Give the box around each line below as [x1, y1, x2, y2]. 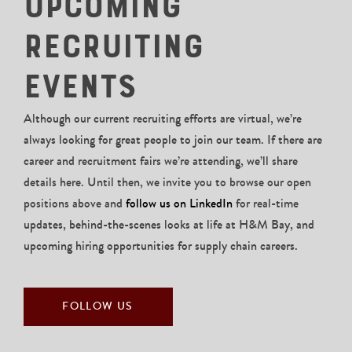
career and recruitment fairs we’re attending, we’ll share [24, 151, 298, 170]
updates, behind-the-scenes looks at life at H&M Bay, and [24, 214, 314, 233]
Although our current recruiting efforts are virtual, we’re [24, 108, 302, 127]
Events [24, 64, 137, 109]
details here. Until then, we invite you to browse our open [24, 172, 311, 191]
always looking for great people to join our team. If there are [24, 130, 322, 148]
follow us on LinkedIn [126, 193, 233, 212]
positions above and [24, 193, 126, 212]
